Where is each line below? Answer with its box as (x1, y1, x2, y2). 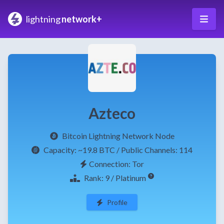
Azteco (88, 104, 135, 122)
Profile (106, 198, 127, 206)
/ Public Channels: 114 (116, 145, 192, 154)
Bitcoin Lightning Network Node (61, 131, 174, 140)
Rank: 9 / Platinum (84, 173, 146, 182)
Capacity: (43, 145, 78, 154)
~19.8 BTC (78, 145, 115, 154)
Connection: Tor (89, 159, 144, 168)
